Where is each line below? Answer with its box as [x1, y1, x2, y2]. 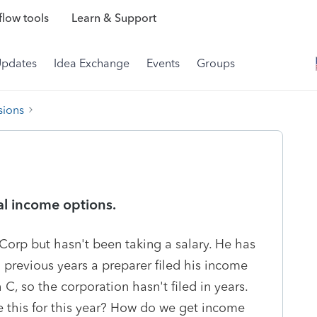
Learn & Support [71, 11, 156, 25]
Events [146, 57, 180, 70]
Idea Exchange [54, 57, 129, 70]
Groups [197, 57, 235, 70]
